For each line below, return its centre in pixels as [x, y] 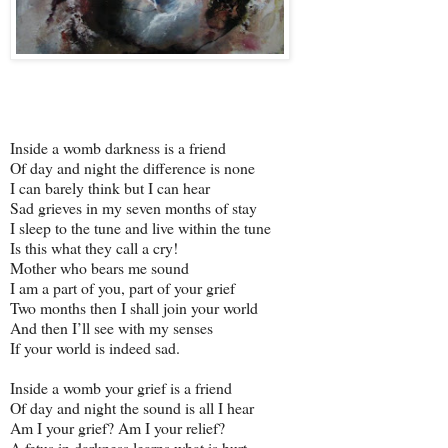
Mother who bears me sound [99, 267]
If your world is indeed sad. [95, 347]
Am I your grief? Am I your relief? [117, 427]
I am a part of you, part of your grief [122, 287]
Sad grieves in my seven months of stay [133, 207]
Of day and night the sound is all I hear [132, 407]
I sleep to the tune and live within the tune [140, 227]
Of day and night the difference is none [132, 167]
